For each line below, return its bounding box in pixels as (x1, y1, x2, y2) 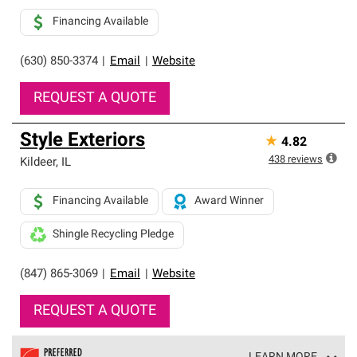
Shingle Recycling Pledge (53, 229, 174, 241)
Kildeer (20, 157, 56, 169)
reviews (288, 155, 323, 165)
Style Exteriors (20, 131, 145, 151)
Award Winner (194, 195, 264, 207)
